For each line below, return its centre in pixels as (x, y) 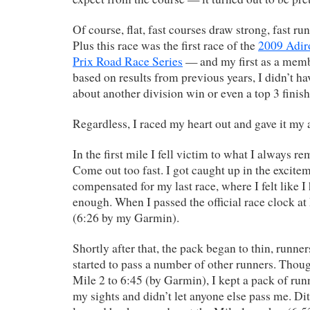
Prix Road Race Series (128, 61)
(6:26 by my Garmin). (126, 217)
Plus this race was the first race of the (165, 45)
